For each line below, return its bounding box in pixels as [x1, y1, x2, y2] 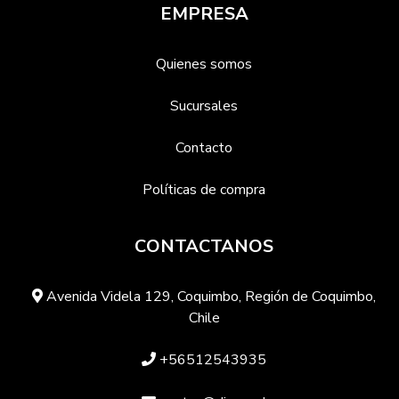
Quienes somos [156, 54, 252, 74]
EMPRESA [159, 2, 248, 26]
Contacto [175, 138, 232, 158]
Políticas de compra [142, 180, 265, 199]
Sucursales [170, 96, 238, 116]
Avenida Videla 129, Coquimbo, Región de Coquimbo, [43, 287, 376, 306]
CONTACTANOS [134, 234, 273, 258]
